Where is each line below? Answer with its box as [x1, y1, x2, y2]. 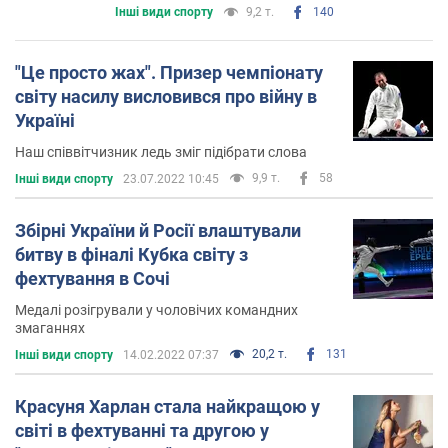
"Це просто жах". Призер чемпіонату [15, 61, 323, 83]
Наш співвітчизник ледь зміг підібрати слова [15, 143, 307, 160]
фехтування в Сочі [15, 267, 170, 289]
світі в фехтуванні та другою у [15, 419, 269, 441]
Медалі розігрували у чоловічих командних [15, 301, 298, 318]
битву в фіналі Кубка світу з [15, 243, 248, 265]
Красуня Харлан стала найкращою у [15, 395, 320, 417]
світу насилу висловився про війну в [15, 85, 317, 107]
